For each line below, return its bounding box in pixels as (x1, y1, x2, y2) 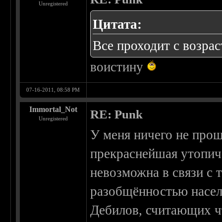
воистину (90, 59, 147, 75)
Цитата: (93, 17, 142, 32)
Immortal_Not (29, 105, 77, 114)
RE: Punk (90, 108, 143, 121)
